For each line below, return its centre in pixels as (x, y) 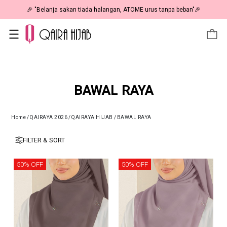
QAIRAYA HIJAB (92, 118)
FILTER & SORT (44, 140)
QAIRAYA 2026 (49, 118)
